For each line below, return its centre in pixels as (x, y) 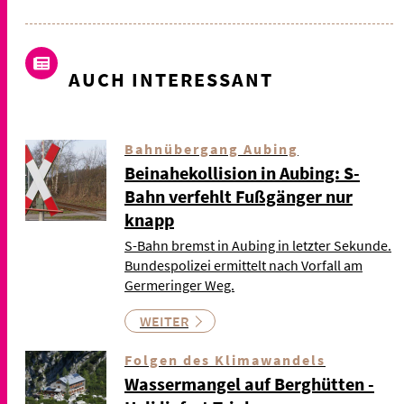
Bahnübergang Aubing (211, 149)
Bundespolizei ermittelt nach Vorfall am (243, 266)
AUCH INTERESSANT (171, 80)
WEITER (164, 321)
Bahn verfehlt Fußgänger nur (239, 197)
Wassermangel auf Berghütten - (249, 384)
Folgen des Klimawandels (225, 360)
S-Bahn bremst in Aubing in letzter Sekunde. (258, 246)
